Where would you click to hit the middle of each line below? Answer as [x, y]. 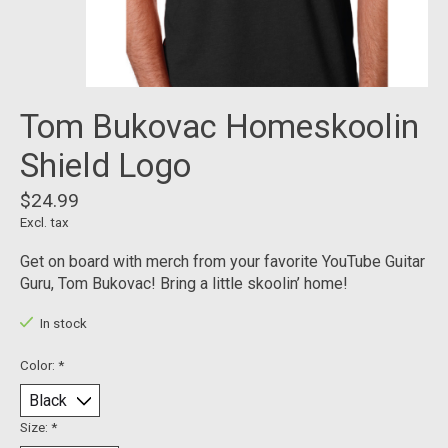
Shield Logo [105, 166]
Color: [39, 366]
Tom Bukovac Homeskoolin [219, 127]
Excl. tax [44, 223]
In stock [63, 324]
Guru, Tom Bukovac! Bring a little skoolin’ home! [184, 284]
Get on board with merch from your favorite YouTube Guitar [222, 262]
